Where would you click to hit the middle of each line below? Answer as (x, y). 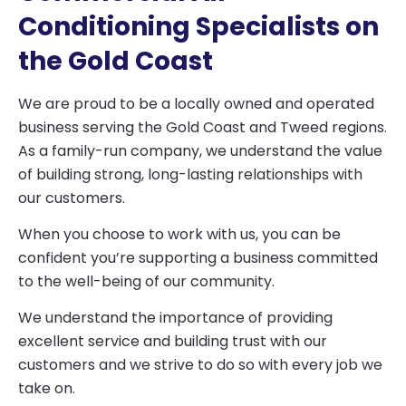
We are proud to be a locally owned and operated (196, 103)
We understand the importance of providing (175, 318)
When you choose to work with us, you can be (179, 235)
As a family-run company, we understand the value (200, 150)
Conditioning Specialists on (198, 26)
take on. (47, 389)
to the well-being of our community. (146, 282)
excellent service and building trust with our (173, 342)
